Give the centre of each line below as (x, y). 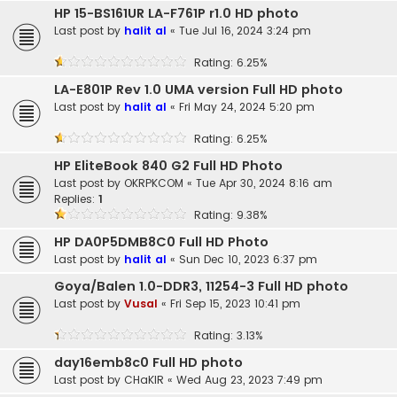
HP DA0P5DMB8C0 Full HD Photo (161, 242)
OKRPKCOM (154, 183)
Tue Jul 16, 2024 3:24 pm (245, 31)
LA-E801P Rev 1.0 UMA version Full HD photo (198, 90)
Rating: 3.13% (225, 336)
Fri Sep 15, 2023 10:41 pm (235, 304)
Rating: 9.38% (227, 215)
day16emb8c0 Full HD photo (148, 363)
